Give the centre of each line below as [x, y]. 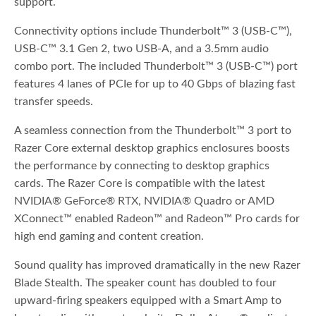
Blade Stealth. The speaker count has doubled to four [146, 283]
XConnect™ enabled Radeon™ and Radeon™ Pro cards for [157, 219]
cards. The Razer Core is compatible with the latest [140, 184]
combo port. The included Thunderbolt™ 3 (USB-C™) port [156, 67]
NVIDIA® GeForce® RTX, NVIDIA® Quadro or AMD [145, 201]
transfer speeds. [54, 102]
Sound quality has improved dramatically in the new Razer [158, 266]
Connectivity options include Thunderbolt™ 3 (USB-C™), [153, 31]
